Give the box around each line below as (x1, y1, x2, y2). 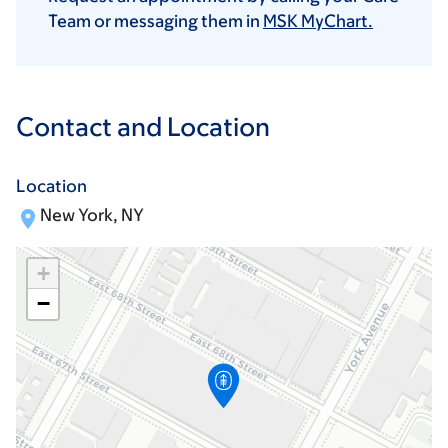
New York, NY (40, 205, 144, 226)
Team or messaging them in (48, 11, 263, 32)
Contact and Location (16, 111, 270, 142)
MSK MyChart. (263, 11, 373, 32)
